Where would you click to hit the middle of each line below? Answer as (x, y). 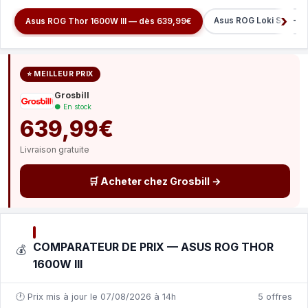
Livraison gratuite (55, 150)
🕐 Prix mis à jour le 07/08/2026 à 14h (96, 297)
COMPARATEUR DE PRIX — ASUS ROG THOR (153, 247)
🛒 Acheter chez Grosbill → (155, 181)
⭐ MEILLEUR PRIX (60, 74)
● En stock (73, 107)
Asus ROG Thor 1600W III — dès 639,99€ (109, 21)
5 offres (275, 297)
